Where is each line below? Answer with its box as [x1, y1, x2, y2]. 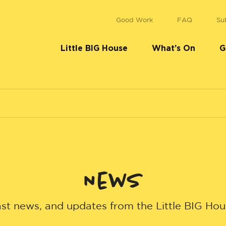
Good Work [116, 17, 153, 23]
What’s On [152, 44, 195, 52]
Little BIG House [61, 44, 128, 52]
